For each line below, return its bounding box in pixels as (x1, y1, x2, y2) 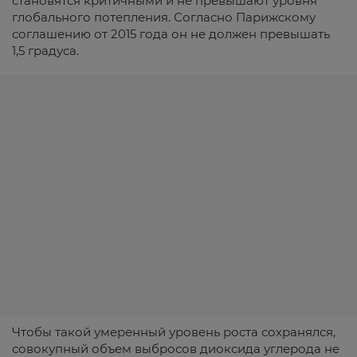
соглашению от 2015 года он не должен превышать (12, 25, 330, 41)
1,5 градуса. (12, 42, 79, 58)
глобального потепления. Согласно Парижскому (12, 9, 316, 25)
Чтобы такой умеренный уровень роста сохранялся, (12, 324, 335, 339)
